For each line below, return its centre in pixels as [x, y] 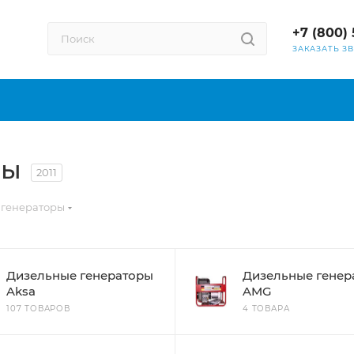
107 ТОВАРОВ [38, 309]
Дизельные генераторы [80, 275]
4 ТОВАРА [266, 309]
